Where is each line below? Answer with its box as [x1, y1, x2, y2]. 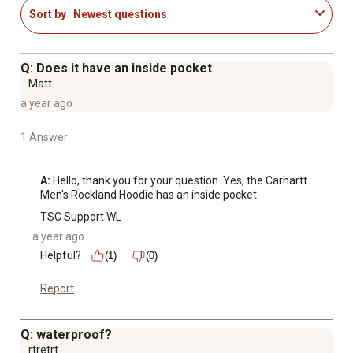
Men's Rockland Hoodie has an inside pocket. [40, 188, 259, 202]
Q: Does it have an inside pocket [20, 61, 212, 76]
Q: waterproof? [20, 327, 112, 343]
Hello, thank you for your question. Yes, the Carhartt [50, 174, 307, 188]
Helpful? [40, 249, 81, 262]
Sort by [29, 7, 66, 20]
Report [40, 282, 74, 295]
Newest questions [73, 7, 167, 20]
